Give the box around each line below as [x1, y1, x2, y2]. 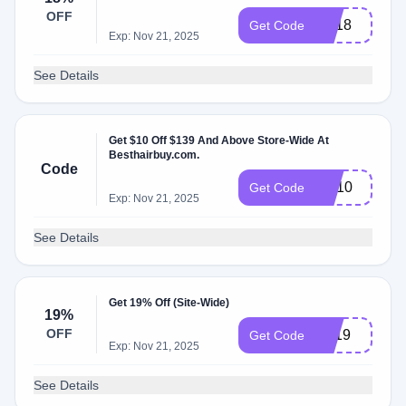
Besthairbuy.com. [109, 149, 200, 161]
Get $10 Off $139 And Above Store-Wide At [109, 134, 330, 147]
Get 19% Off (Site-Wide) [109, 296, 230, 309]
